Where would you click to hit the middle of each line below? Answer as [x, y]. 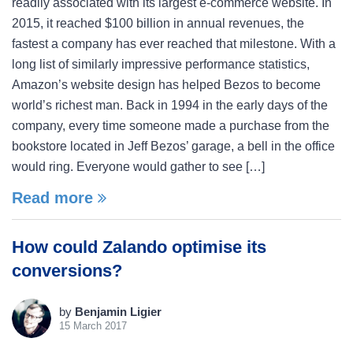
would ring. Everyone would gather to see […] [138, 167]
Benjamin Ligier [118, 312]
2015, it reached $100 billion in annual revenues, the [158, 23]
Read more [55, 198]
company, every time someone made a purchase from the [171, 126]
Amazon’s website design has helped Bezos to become [166, 85]
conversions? [67, 271]
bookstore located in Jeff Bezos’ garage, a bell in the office [173, 146]
